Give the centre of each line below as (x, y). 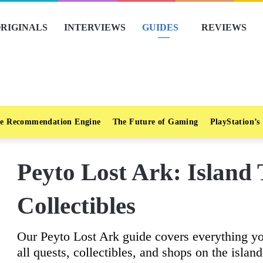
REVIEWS (224, 27)
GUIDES (160, 27)
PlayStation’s (235, 122)
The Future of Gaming (155, 122)
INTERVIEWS (95, 27)
